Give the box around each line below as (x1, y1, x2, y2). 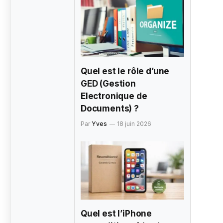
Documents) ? (81, 104, 139, 114)
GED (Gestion (81, 79, 136, 89)
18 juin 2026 (117, 120, 151, 128)
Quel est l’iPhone (81, 209, 152, 219)
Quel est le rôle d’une (81, 66, 170, 77)
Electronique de (81, 91, 147, 102)
